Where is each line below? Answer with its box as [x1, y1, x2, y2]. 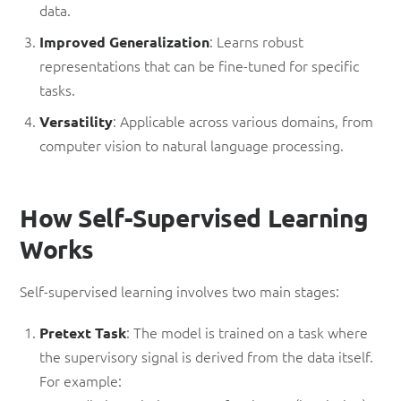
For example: [39, 370, 123, 390]
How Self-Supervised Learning [20, 200, 369, 233]
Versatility [39, 111, 114, 131]
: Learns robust [209, 30, 304, 51]
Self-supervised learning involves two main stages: [20, 280, 339, 301]
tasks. [39, 79, 76, 99]
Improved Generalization [39, 31, 210, 51]
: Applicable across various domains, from [113, 110, 374, 131]
